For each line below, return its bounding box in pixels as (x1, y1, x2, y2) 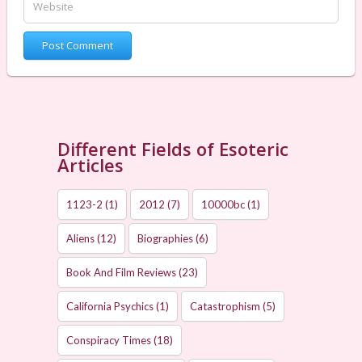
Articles (57, 153, 124, 177)
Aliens (66, 232, 95, 245)
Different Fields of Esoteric (57, 137, 289, 161)
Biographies (137, 232, 194, 245)
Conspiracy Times (66, 334, 152, 347)
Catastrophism (190, 300, 261, 313)
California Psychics (66, 300, 154, 313)
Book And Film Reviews (66, 266, 177, 279)
